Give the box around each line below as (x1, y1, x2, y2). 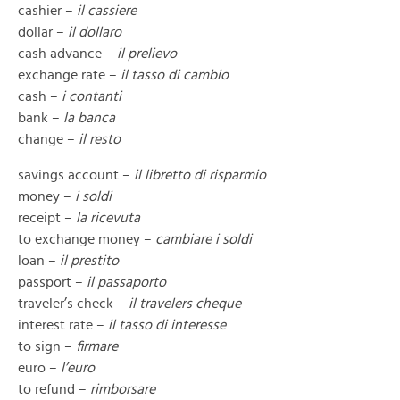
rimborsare (87, 382, 155, 396)
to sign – (18, 339, 76, 354)
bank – (18, 111, 63, 125)
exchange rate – (18, 68, 117, 82)
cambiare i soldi (155, 232, 252, 246)
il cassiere (73, 4, 137, 18)
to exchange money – (18, 232, 155, 246)
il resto (79, 132, 121, 146)
